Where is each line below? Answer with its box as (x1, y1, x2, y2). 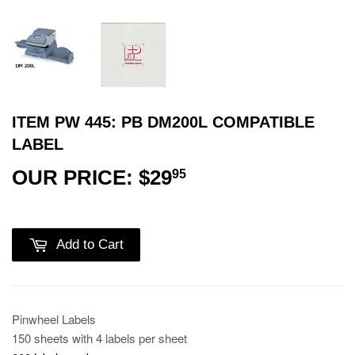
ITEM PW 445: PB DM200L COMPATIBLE (12, 113, 315, 131)
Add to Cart (56, 236, 124, 252)
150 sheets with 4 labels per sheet (12, 329, 187, 346)
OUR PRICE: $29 (12, 165, 172, 189)
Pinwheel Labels (12, 310, 96, 327)
